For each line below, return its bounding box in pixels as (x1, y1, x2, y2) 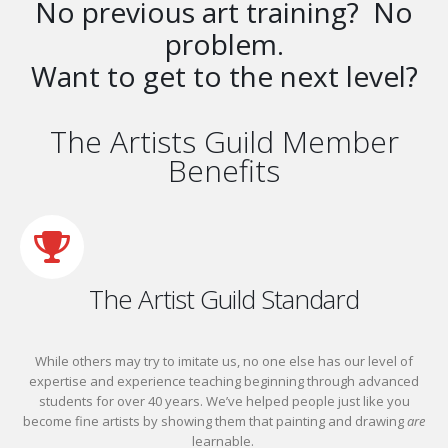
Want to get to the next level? (30, 57, 418, 96)
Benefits (168, 150, 280, 192)
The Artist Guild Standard (89, 281, 359, 318)
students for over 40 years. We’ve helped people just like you (38, 392, 410, 411)
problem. (164, 25, 284, 64)
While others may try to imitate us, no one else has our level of (35, 352, 413, 371)
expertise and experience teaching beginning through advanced (29, 372, 419, 391)
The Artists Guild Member (49, 121, 399, 163)
